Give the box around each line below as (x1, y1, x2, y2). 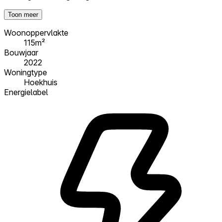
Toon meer (8, 10, 38, 18)
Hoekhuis (24, 77, 57, 87)
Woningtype (4, 67, 47, 77)
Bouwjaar (4, 47, 38, 57)
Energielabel (4, 87, 48, 97)
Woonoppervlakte (4, 27, 68, 38)
